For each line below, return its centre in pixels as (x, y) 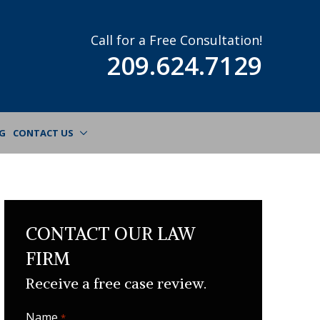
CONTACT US (43, 132)
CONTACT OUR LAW (111, 234)
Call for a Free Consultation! (177, 40)
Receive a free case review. (116, 283)
